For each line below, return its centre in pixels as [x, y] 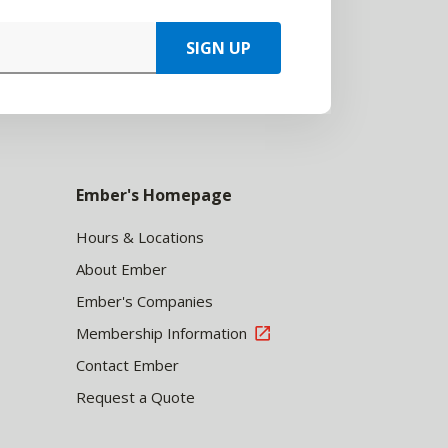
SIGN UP [218, 48]
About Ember [121, 269]
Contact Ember [127, 365]
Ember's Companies [144, 301]
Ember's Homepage [154, 195]
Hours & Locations [140, 237]
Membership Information [161, 333]
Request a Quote [135, 397]
